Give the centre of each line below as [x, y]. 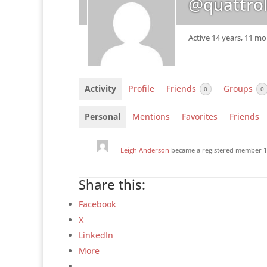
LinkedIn [96, 235]
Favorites [200, 117]
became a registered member [216, 150]
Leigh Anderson [145, 150]
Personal [103, 117]
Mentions [151, 117]
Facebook [97, 204]
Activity [100, 89]
